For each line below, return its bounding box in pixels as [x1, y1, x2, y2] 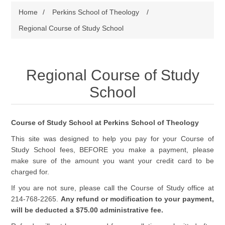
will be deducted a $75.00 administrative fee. [11, 206, 164, 214]
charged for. [11, 168, 50, 176]
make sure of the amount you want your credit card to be [11, 157, 214, 165]
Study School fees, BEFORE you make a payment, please [11, 146, 214, 154]
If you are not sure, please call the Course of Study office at [11, 184, 214, 192]
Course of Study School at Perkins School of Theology [11, 119, 199, 127]
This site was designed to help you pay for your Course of [11, 135, 214, 143]
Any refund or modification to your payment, [60, 195, 214, 203]
